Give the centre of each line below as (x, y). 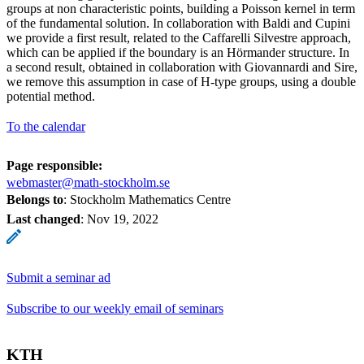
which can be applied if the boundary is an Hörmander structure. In (178, 52)
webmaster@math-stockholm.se (88, 182)
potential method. (51, 96)
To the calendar (46, 126)
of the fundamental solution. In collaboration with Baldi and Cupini (178, 23)
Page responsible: (54, 165)
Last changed (43, 219)
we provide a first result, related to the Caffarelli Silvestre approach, (179, 37)
